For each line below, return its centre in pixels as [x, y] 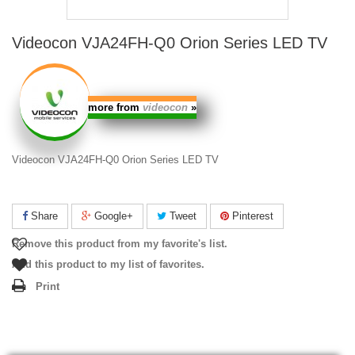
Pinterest [251, 216]
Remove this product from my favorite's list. [120, 244]
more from [115, 108]
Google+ [112, 216]
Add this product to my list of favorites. [108, 264]
